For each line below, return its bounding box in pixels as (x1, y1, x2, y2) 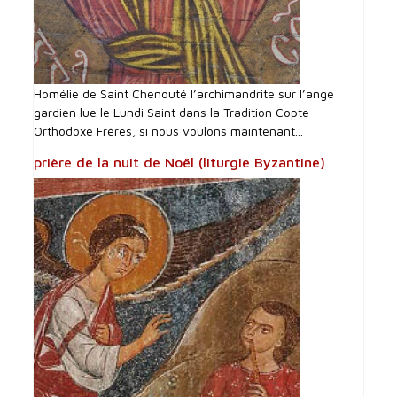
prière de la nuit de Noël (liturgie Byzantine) (34, 153, 326, 170)
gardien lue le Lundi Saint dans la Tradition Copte (34, 104, 310, 120)
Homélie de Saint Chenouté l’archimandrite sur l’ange (34, 85, 335, 101)
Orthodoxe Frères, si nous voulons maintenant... (34, 122, 304, 138)
